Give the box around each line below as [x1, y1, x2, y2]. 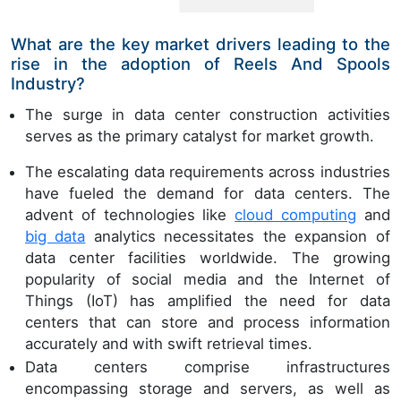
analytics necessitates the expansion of [85, 227, 390, 246]
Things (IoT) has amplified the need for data [25, 292, 390, 311]
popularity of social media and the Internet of [25, 270, 390, 289]
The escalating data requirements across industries [25, 163, 390, 182]
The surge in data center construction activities [25, 106, 390, 124]
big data [25, 227, 86, 246]
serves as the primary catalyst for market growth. [25, 127, 379, 146]
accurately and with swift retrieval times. [25, 335, 312, 354]
